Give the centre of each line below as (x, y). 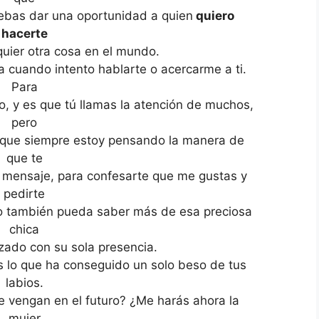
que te (24, 158)
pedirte (24, 193)
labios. (24, 282)
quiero (214, 15)
